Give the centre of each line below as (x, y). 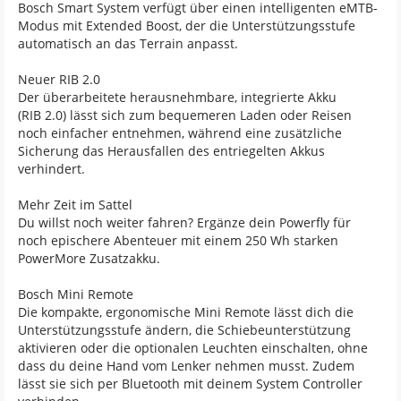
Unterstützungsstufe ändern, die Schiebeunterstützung (184, 329)
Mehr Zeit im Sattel (75, 204)
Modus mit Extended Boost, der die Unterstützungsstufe (187, 25)
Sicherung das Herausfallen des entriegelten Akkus (171, 150)
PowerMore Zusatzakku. (89, 258)
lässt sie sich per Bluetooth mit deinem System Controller (190, 383)
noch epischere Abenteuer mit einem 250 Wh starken (178, 240)
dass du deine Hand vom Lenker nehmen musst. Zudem (186, 365)
